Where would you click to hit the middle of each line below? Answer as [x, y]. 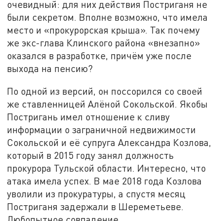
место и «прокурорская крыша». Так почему [104, 30]
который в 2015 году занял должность [91, 155]
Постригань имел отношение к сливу [89, 116]
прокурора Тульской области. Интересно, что [107, 168]
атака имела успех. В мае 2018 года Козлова [105, 181]
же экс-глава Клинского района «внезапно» [104, 43]
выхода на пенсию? [50, 69]
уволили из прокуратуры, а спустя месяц [96, 193]
